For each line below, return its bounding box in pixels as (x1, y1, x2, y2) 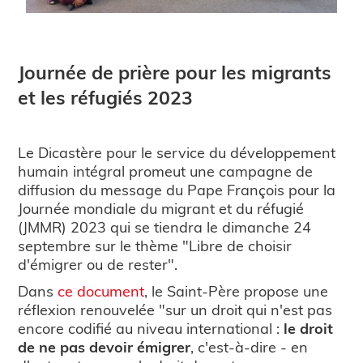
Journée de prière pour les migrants (18, 59, 332, 85)
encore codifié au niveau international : (18, 318, 284, 339)
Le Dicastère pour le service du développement (18, 142, 336, 163)
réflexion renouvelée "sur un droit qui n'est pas (18, 299, 333, 320)
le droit (284, 318, 334, 339)
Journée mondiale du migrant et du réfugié (18, 198, 305, 219)
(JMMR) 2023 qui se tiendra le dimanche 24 (18, 216, 312, 237)
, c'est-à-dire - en (190, 336, 309, 357)
